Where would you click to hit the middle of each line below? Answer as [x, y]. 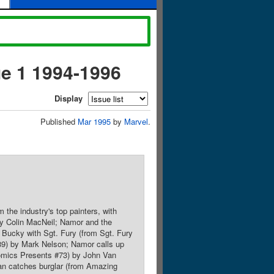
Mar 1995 [94, 121]
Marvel [136, 121]
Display [68, 98]
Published [59, 121]
